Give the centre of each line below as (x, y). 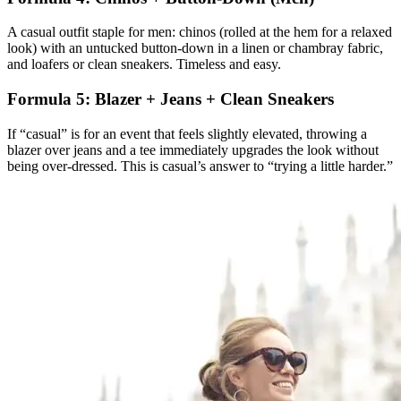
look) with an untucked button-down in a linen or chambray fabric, (195, 48)
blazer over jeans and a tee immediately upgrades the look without (193, 149)
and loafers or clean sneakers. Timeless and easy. (144, 64)
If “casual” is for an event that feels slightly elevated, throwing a (187, 133)
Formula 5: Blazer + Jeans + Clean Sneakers (171, 99)
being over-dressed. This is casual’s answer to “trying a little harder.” (200, 166)
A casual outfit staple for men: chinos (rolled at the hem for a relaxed (200, 32)
